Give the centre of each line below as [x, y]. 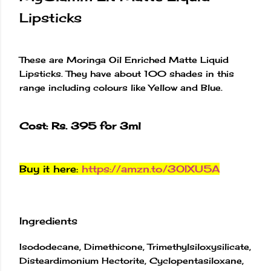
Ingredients [48, 221]
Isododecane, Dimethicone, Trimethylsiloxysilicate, [135, 246]
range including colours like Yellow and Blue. [122, 87]
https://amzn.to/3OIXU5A [151, 168]
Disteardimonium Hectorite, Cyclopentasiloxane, [132, 260]
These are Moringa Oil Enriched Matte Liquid [124, 59]
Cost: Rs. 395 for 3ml [82, 126]
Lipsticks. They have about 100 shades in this [127, 73]
